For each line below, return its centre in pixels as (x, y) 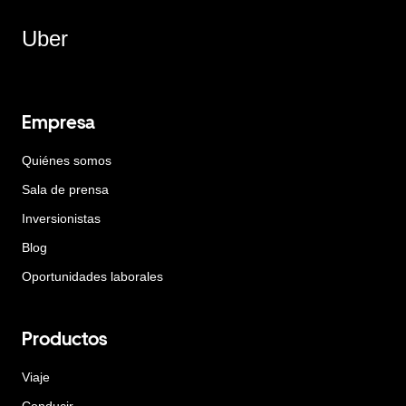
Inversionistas (61, 218)
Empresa (58, 122)
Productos (64, 338)
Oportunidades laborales (92, 276)
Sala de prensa (65, 189)
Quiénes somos (67, 160)
